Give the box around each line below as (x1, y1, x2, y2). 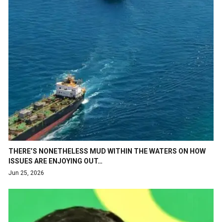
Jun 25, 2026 (8, 169, 44, 176)
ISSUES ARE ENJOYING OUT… (8, 157, 103, 165)
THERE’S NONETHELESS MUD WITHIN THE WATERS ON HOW (8, 147, 206, 155)
